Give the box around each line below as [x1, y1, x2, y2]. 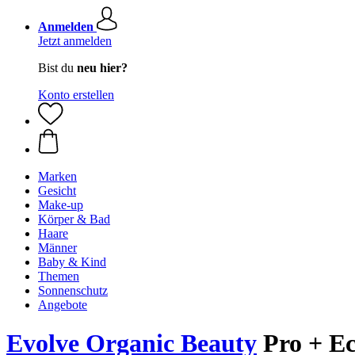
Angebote [38, 298, 87, 311]
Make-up [38, 198, 83, 212]
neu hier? [77, 61, 128, 74]
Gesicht [38, 184, 76, 197]
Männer [38, 241, 77, 254]
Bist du [38, 61, 77, 74]
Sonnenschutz [38, 284, 108, 297]
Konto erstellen [38, 88, 114, 101]
